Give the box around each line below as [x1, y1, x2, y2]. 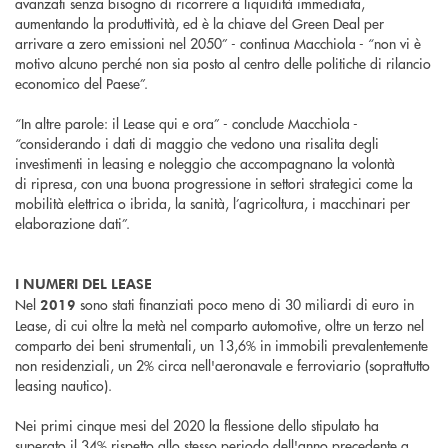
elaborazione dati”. [15, 212, 130, 233]
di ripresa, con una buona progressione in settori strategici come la [15, 172, 413, 193]
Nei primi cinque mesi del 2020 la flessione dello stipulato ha [15, 414, 379, 435]
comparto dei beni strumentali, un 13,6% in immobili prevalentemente [15, 334, 428, 355]
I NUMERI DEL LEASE [15, 273, 152, 293]
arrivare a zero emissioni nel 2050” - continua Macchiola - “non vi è [15, 32, 421, 53]
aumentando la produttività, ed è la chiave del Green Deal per [15, 12, 384, 33]
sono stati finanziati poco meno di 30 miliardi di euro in [76, 293, 414, 314]
